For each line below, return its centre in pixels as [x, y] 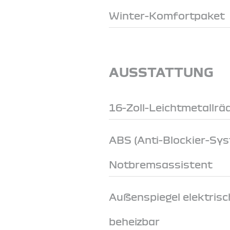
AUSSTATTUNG [161, 71]
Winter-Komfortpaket [167, 15]
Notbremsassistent [161, 164]
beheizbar [135, 221]
